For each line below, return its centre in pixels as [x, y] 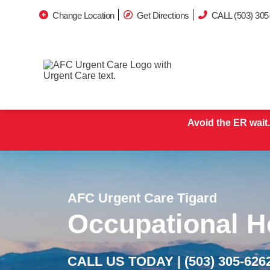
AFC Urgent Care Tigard [142, 198]
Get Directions [163, 15]
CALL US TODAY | [126, 261]
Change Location [83, 15]
